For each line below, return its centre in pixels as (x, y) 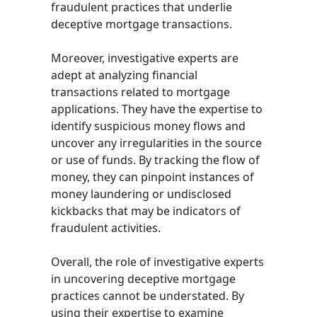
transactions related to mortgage (140, 92)
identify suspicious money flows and (148, 126)
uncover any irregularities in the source (156, 143)
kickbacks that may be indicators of (146, 211)
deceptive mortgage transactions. (142, 24)
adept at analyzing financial (124, 75)
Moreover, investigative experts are (145, 58)
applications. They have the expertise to (157, 109)
